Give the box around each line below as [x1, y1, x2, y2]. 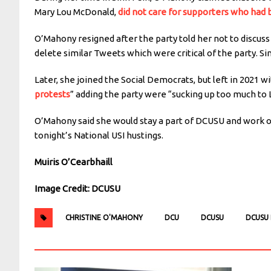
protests [34, 88, 70, 99]
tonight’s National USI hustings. [34, 129, 163, 140]
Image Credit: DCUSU [34, 183, 120, 194]
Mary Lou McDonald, [34, 6, 118, 17]
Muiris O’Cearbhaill [34, 156, 113, 167]
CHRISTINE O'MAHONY [65, 213, 143, 221]
